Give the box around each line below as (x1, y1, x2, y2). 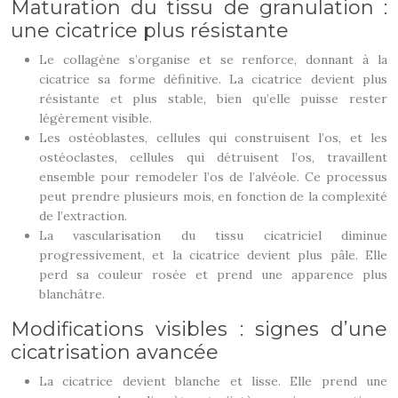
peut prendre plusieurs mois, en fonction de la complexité (39, 188, 387, 204)
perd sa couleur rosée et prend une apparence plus (39, 267, 387, 283)
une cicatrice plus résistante (11, 19, 289, 43)
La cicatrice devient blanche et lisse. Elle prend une (39, 373, 387, 389)
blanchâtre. (39, 286, 105, 302)
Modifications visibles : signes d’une (11, 317, 387, 341)
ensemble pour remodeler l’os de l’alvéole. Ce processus (39, 169, 387, 185)
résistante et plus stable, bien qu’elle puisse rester (39, 91, 387, 107)
